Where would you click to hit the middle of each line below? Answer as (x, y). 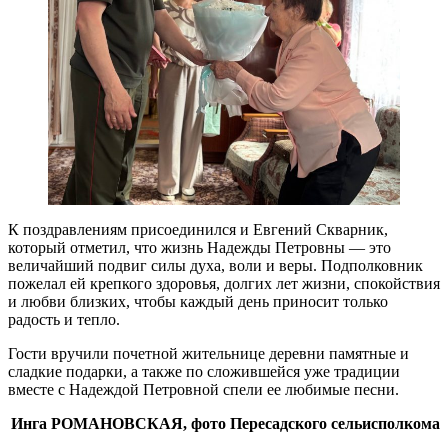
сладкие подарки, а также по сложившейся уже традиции (204, 371)
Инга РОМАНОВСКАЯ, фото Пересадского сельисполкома (225, 423)
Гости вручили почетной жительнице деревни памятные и (208, 353)
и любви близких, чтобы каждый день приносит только (198, 301)
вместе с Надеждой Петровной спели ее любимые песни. (203, 389)
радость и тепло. (64, 319)
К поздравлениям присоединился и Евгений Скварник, (198, 229)
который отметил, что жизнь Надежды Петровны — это (199, 247)
